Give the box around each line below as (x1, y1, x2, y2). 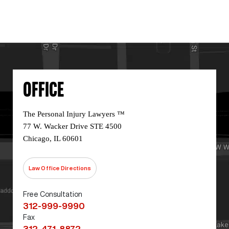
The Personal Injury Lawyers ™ (23, 110, 125, 118)
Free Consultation (23, 191, 82, 198)
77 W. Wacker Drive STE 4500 (23, 122, 122, 130)
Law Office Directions (29, 165, 91, 171)
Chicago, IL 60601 (23, 134, 83, 143)
